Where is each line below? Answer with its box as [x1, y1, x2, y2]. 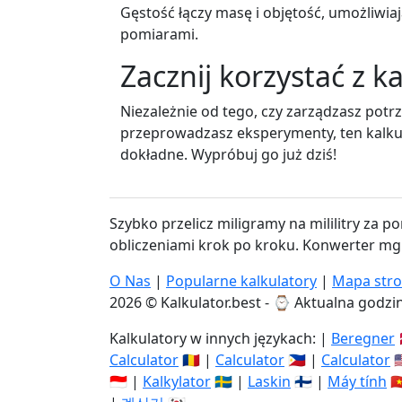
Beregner [331, 328, 395, 348]
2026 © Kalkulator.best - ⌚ [109, 293, 294, 312]
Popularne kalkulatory [166, 271, 317, 291]
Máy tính [328, 371, 387, 391]
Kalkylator [143, 371, 211, 391]
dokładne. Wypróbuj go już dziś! [120, 144, 336, 164]
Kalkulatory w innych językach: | [109, 328, 331, 348]
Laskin [248, 371, 291, 391]
